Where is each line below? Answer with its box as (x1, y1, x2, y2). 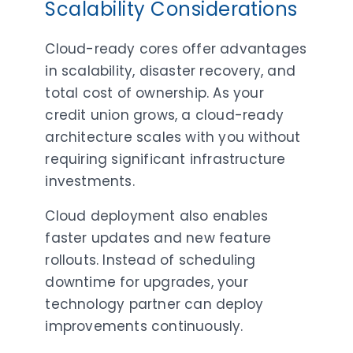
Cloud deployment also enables (45, 206, 269, 225)
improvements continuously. (45, 316, 243, 336)
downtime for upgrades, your (45, 272, 248, 292)
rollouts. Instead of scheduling (45, 250, 256, 269)
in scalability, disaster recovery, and (45, 61, 296, 80)
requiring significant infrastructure (45, 149, 286, 169)
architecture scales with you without (45, 127, 301, 147)
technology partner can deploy (45, 294, 264, 314)
